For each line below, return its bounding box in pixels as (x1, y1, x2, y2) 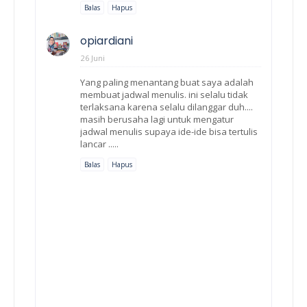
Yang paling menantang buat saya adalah (80, 75, 254, 88)
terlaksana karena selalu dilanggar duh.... (80, 100, 253, 113)
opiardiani (80, 32, 133, 49)
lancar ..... (80, 137, 119, 150)
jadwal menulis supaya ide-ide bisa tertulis (80, 125, 258, 138)
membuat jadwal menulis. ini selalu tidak (80, 88, 248, 101)
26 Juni (81, 52, 105, 63)
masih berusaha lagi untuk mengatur (80, 112, 234, 125)
